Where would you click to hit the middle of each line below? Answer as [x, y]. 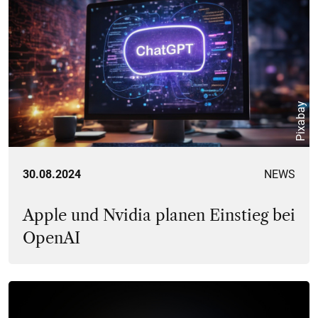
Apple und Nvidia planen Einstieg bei [159, 216]
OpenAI [51, 238]
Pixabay [301, 121]
